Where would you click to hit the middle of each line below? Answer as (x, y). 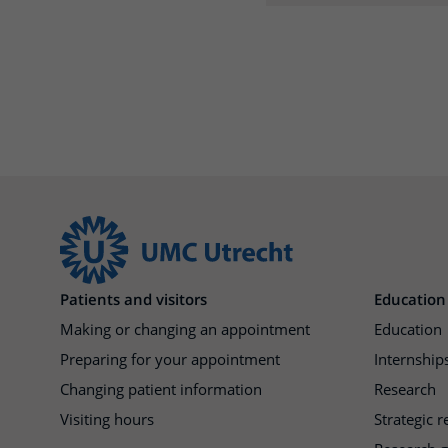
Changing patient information (161, 389)
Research (405, 389)
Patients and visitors (133, 299)
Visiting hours (107, 419)
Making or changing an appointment (185, 329)
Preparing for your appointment (170, 359)
